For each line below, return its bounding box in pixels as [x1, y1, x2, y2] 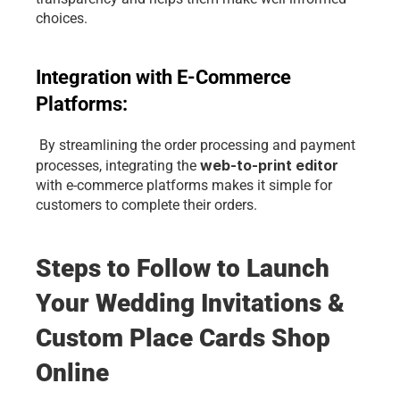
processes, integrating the [36, 157, 196, 174]
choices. [36, 10, 87, 27]
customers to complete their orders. [36, 196, 257, 213]
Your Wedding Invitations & [36, 288, 345, 318]
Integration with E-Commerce [36, 66, 291, 88]
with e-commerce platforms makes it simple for [36, 177, 332, 194]
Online [36, 358, 109, 387]
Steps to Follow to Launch [36, 254, 329, 283]
